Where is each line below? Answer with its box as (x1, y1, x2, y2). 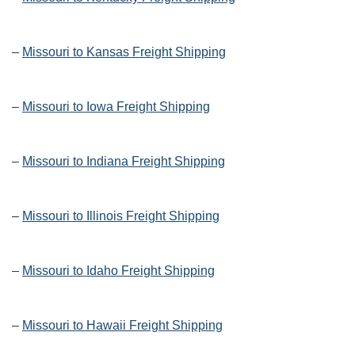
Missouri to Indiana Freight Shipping (22, 155, 225, 169)
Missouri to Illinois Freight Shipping (22, 209, 219, 223)
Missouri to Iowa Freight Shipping (22, 100, 210, 114)
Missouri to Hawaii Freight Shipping (22, 319, 223, 333)
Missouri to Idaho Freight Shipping (22, 264, 215, 278)
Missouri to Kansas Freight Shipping (22, 45, 226, 59)
